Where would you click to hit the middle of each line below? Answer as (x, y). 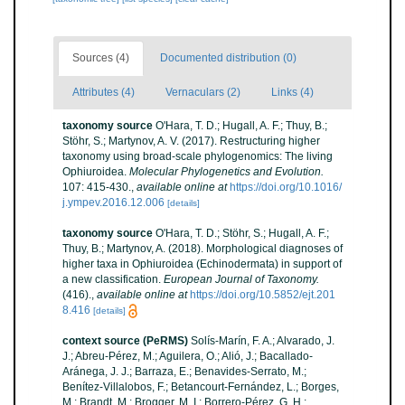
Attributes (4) (104, 92)
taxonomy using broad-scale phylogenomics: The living (198, 156)
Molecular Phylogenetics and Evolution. (226, 172)
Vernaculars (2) (203, 92)
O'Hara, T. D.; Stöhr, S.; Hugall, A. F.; (242, 233)
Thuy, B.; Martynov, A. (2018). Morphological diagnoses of (202, 249)
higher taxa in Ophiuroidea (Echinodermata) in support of (202, 264)
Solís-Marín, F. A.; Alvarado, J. (263, 341)
